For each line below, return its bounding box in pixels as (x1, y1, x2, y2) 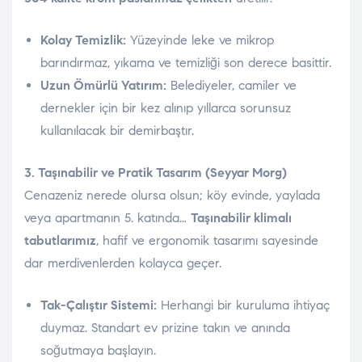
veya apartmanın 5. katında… (24, 210, 191, 226)
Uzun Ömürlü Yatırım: (40, 78, 166, 94)
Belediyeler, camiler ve (166, 78, 297, 94)
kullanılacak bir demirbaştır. (40, 123, 194, 139)
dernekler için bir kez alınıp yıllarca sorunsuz (40, 100, 291, 116)
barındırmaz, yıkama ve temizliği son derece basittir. (40, 55, 331, 71)
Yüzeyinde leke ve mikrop (126, 32, 274, 48)
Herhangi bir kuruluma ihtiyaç (157, 297, 330, 314)
